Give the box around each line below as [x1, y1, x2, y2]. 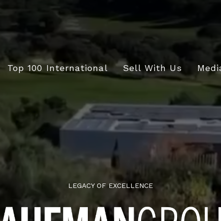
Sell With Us [122, 63, 183, 73]
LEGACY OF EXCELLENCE [68, 182, 153, 190]
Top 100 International [7, 63, 108, 73]
